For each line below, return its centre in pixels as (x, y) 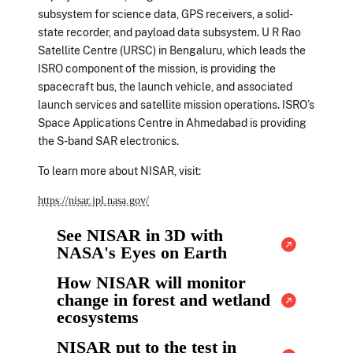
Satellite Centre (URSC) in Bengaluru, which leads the (172, 50)
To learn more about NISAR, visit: (119, 170)
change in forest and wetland (163, 300)
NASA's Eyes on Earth (142, 253)
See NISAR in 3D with (140, 236)
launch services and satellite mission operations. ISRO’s (176, 105)
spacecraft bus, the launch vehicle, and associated (165, 87)
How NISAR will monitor (151, 283)
